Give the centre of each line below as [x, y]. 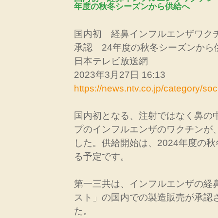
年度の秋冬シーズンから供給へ [132, 6]
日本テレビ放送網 [111, 61]
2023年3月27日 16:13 [120, 74]
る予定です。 [102, 156]
